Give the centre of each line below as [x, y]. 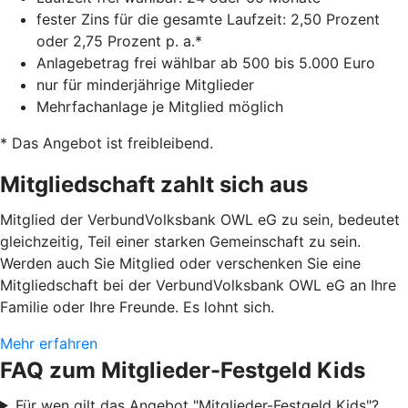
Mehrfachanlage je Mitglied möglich [160, 106]
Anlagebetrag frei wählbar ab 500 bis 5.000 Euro [206, 62]
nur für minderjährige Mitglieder [145, 84]
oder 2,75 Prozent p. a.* [119, 41]
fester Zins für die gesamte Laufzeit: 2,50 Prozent [208, 19]
